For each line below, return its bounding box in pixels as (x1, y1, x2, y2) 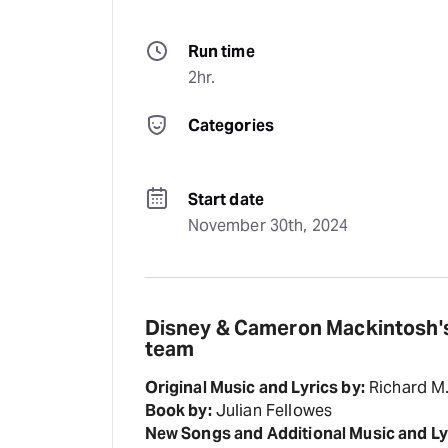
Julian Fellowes (211, 400, 333, 421)
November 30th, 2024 (187, 215, 349, 236)
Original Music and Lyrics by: (144, 377, 365, 398)
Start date (187, 189, 265, 210)
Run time (187, 41, 255, 62)
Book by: (144, 400, 212, 421)
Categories (187, 115, 275, 136)
